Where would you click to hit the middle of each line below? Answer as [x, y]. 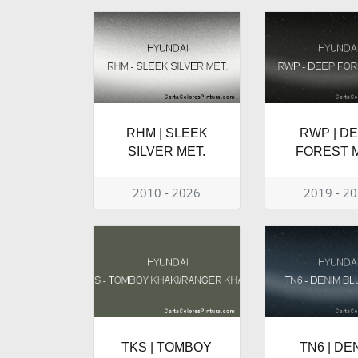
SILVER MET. [167, 152]
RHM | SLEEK [167, 133]
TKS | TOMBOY [167, 348]
